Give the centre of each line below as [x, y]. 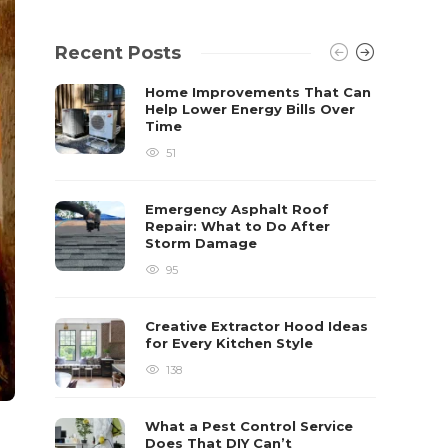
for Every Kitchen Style [231, 343]
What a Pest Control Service [249, 426]
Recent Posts [118, 53]
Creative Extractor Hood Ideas [257, 326]
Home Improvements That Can [258, 92]
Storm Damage [203, 243]
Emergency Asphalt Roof [237, 209]
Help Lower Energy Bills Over [250, 109]
